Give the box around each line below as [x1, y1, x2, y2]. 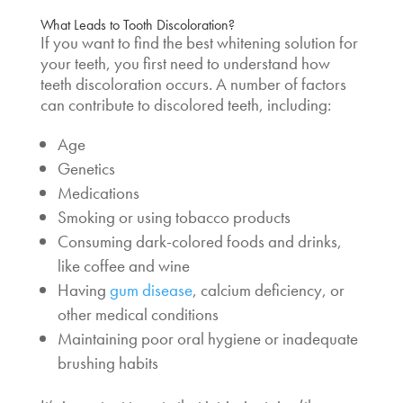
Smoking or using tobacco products [57, 205, 294, 228]
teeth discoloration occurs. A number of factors [40, 72, 346, 95]
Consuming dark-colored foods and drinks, [57, 229, 342, 253]
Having [57, 278, 106, 301]
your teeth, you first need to [40, 51, 219, 75]
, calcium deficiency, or [192, 278, 345, 301]
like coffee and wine [57, 254, 193, 277]
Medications [57, 181, 139, 204]
